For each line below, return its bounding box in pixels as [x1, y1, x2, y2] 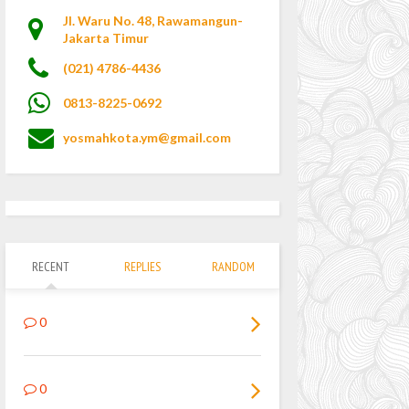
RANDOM [212, 257, 256, 275]
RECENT [32, 257, 70, 275]
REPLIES [123, 257, 161, 275]
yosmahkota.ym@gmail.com [62, 130, 231, 146]
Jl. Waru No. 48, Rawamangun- [62, 13, 243, 29]
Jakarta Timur [62, 30, 149, 47]
